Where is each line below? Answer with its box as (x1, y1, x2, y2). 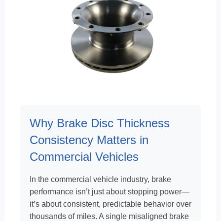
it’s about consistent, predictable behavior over (30, 200, 191, 208)
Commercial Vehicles (30, 150, 139, 163)
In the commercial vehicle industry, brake (30, 175, 171, 184)
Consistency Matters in (30, 133, 148, 147)
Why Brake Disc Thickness (30, 116, 170, 130)
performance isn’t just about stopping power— (30, 187, 189, 196)
